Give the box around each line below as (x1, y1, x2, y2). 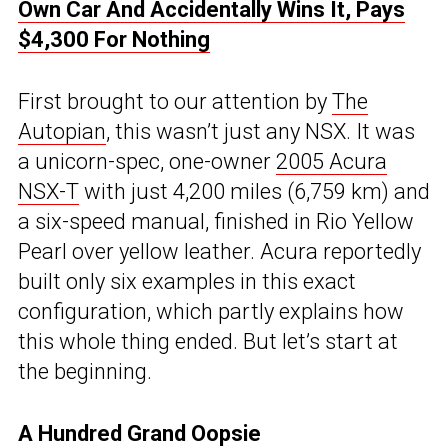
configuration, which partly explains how (18, 299, 404, 325)
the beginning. (18, 359, 152, 385)
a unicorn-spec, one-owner (18, 149, 276, 175)
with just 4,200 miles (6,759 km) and (79, 179, 430, 205)
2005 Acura (276, 149, 387, 175)
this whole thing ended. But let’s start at (18, 329, 398, 355)
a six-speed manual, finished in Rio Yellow (18, 209, 414, 235)
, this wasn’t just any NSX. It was (106, 119, 415, 145)
